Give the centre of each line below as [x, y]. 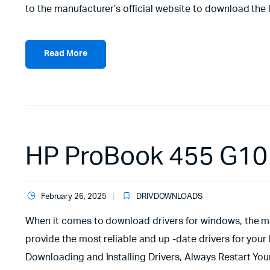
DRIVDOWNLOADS [169, 196]
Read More [66, 54]
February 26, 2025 [74, 196]
